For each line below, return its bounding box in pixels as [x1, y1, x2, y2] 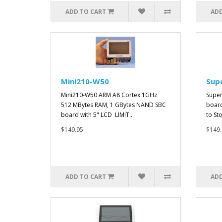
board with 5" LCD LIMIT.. [61, 111, 132, 119]
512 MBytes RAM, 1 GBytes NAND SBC [61, 101, 166, 110]
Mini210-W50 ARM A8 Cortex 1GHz [61, 91, 159, 100]
